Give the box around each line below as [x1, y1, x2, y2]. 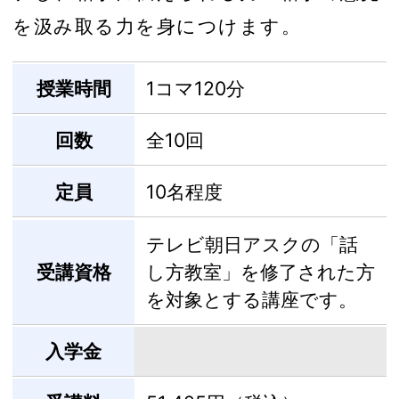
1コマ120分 [145, 77, 245, 101]
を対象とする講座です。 [145, 287, 357, 311]
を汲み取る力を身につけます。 [12, 13, 301, 37]
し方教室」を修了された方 [145, 259, 375, 283]
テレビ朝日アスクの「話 [145, 232, 358, 256]
